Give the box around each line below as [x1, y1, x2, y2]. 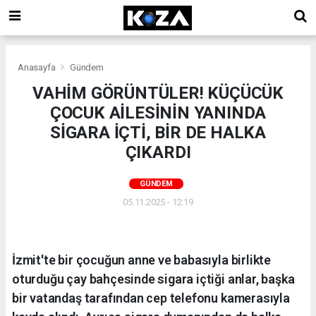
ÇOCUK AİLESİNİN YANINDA [49, 102, 267, 123]
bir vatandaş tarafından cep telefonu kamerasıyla [12, 290, 290, 305]
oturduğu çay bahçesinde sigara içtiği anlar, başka [12, 271, 295, 286]
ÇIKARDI [125, 142, 191, 162]
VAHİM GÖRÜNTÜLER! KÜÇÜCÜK [32, 83, 284, 103]
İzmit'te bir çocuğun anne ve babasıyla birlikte [12, 252, 271, 267]
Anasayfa [18, 61, 58, 73]
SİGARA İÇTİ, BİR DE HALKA [49, 122, 267, 142]
